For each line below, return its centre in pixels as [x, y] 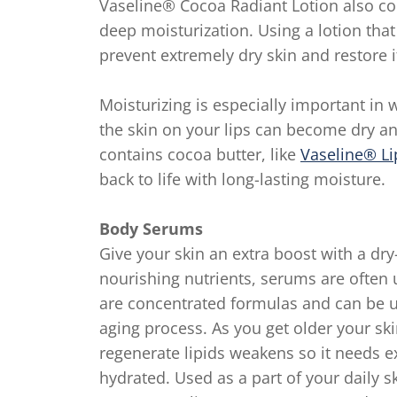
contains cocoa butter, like [200, 154]
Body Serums [151, 229]
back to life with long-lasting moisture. [242, 179]
